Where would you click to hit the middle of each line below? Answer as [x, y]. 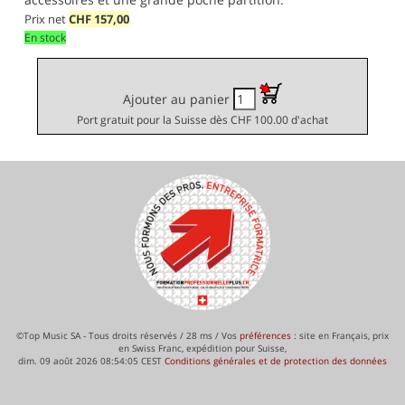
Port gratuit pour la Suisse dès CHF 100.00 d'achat [202, 119]
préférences [265, 335]
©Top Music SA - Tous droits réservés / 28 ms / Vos [128, 335]
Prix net [47, 19]
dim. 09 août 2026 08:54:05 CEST [91, 360]
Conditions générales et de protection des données [276, 360]
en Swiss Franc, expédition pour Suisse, [202, 348]
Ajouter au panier [178, 99]
